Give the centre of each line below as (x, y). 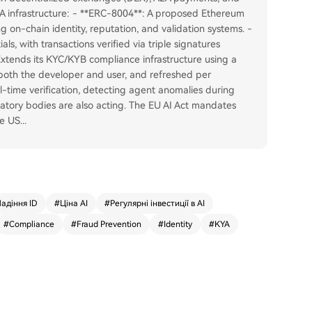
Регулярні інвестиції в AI (157, 203)
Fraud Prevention (109, 224)
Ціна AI (74, 203)
